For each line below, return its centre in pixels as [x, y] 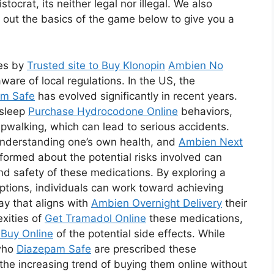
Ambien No [196, 65]
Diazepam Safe [54, 249]
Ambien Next [211, 142]
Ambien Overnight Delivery [157, 203]
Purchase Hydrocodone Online [103, 111]
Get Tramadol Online [95, 218]
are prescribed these [144, 249]
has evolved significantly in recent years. [136, 96]
